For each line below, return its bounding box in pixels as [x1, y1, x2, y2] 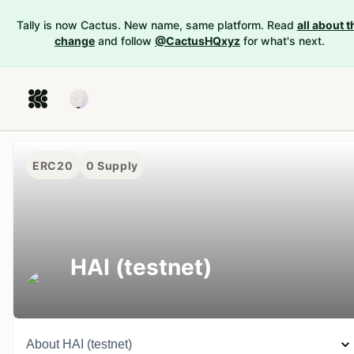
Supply [94, 158, 139, 172]
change [55, 34, 95, 47]
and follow [98, 34, 152, 47]
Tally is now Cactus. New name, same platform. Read [16, 18, 294, 32]
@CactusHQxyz [155, 34, 240, 47]
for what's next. [243, 34, 325, 47]
